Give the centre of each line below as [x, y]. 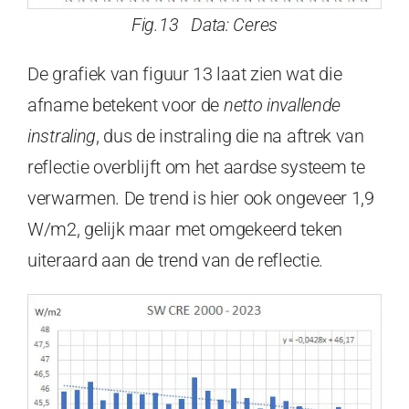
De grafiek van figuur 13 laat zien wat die [185, 74]
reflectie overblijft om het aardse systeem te [196, 168]
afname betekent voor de [126, 105]
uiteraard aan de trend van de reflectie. [176, 261]
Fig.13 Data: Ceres [204, 25]
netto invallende [282, 105]
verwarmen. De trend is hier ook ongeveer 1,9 [201, 199]
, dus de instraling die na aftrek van [230, 136]
